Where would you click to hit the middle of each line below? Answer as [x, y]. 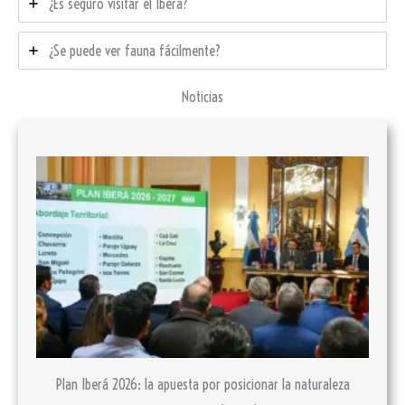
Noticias [202, 97]
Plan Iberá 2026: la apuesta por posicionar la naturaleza [202, 385]
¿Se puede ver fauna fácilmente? [134, 51]
